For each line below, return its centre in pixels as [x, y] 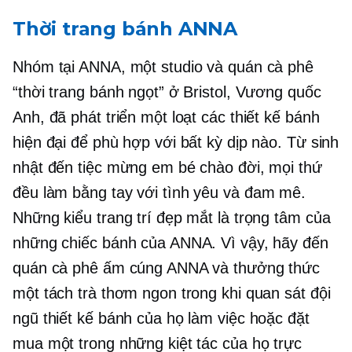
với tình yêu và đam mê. [219, 192]
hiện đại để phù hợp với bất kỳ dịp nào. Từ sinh [176, 142]
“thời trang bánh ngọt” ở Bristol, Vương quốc [167, 92]
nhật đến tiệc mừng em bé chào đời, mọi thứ [167, 167]
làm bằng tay [88, 192]
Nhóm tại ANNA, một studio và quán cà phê [163, 66]
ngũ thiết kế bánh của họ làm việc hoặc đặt [161, 318]
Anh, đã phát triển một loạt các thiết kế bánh [166, 117]
